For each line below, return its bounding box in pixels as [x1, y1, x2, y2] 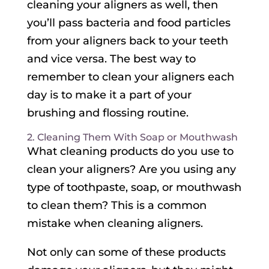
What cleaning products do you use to [26, 145, 234, 159]
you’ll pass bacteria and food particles [26, 16, 231, 30]
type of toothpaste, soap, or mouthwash [26, 181, 241, 195]
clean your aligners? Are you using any [26, 163, 236, 177]
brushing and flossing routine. [26, 106, 189, 120]
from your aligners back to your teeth [26, 34, 228, 48]
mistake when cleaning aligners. [26, 217, 203, 231]
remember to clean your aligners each [26, 70, 234, 84]
